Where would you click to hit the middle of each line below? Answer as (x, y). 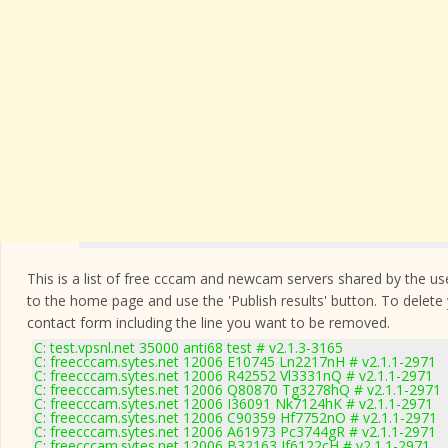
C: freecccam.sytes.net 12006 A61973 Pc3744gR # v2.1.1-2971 (235, 431)
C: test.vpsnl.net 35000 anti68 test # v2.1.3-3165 (188, 347)
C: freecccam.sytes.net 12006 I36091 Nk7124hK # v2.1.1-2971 (233, 403)
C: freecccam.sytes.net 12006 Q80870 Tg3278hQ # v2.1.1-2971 (237, 389)
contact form (69, 322)
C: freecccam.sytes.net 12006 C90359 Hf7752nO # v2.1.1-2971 (235, 417)
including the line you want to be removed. (251, 322)
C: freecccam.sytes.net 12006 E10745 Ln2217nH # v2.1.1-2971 (235, 361)
